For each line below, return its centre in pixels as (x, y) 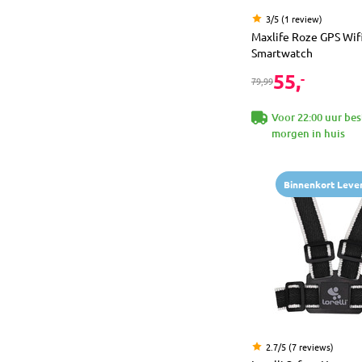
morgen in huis (308, 133)
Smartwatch (282, 52)
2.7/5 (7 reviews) (300, 346)
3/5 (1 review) (294, 18)
